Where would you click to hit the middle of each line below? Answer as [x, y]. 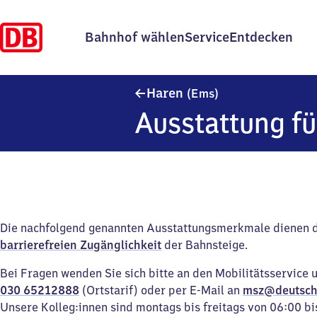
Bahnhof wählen [135, 37]
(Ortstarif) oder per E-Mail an [161, 290]
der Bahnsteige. [204, 245]
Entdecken [261, 37]
